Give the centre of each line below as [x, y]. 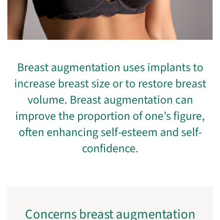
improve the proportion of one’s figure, [110, 116]
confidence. [110, 148]
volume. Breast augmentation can [110, 100]
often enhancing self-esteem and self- [110, 132]
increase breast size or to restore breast [110, 83]
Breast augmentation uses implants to [110, 67]
